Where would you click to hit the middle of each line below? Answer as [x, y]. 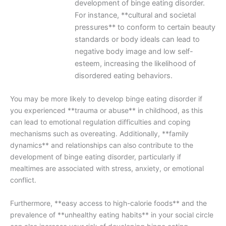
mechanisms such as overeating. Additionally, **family [99, 134]
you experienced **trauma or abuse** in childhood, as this [106, 110]
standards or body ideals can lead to [137, 40]
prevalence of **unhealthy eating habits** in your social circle [112, 214]
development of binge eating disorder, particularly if [96, 157]
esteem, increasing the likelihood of [135, 64]
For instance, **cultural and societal [135, 15]
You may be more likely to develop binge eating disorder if [106, 99]
